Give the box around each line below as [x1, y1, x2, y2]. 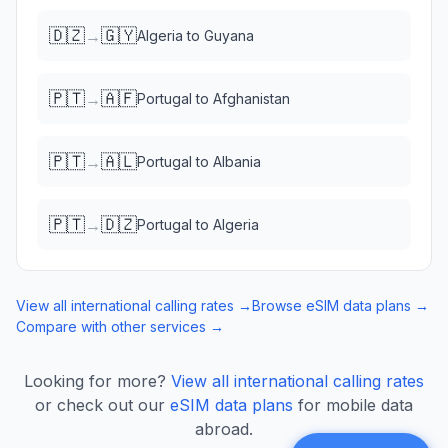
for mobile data [298, 395, 413, 415]
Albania [213, 153, 261, 170]
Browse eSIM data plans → [252, 297, 429, 314]
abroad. [195, 419, 253, 439]
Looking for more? [24, 371, 166, 391]
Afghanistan [213, 90, 290, 107]
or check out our [35, 395, 165, 415]
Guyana [204, 27, 254, 44]
